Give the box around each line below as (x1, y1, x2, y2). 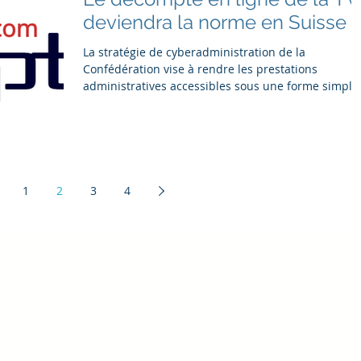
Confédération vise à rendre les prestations (83, 60, 317, 77)
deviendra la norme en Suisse (83, 10, 346, 34)
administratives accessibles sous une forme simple (83, 77, 359, 93)
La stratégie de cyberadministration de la (83, 44, 305, 60)
